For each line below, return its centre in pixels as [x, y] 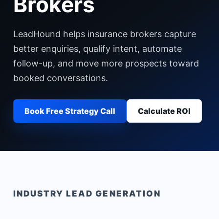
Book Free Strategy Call [70, 111]
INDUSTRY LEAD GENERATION [87, 194]
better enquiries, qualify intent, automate [97, 49]
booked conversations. [60, 78]
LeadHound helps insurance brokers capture [104, 34]
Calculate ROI [164, 111]
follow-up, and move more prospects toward [106, 63]
